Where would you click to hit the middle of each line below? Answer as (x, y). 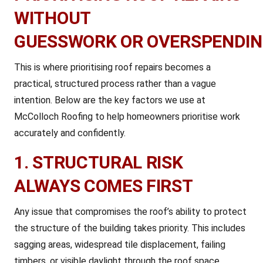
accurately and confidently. (70, 133)
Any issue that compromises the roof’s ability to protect (130, 212)
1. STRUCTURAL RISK (99, 162)
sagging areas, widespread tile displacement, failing (120, 245)
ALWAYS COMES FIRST (104, 186)
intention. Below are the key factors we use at (110, 100)
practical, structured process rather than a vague (115, 84)
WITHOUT (52, 18)
